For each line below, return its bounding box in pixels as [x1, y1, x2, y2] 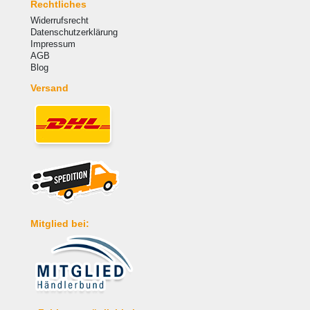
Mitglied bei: [30, 218, 89, 230]
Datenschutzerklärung [30, 27, 118, 38]
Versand [30, 82, 69, 94]
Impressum [30, 39, 75, 50]
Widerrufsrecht [30, 15, 89, 26]
